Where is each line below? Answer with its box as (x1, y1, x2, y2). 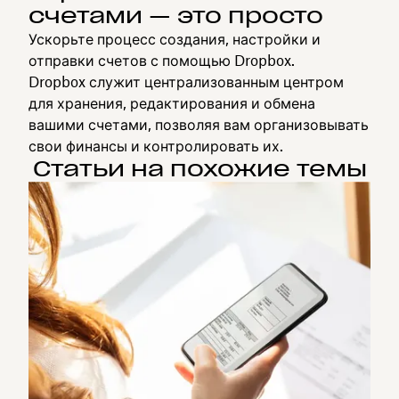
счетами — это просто (28, 2, 323, 29)
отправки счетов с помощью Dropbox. (28, 52, 295, 69)
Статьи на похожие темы (32, 155, 367, 183)
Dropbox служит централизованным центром (28, 73, 344, 91)
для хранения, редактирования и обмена (28, 94, 315, 112)
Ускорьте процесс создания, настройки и (28, 30, 321, 48)
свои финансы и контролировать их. (28, 137, 283, 155)
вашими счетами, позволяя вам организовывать (28, 116, 369, 134)
